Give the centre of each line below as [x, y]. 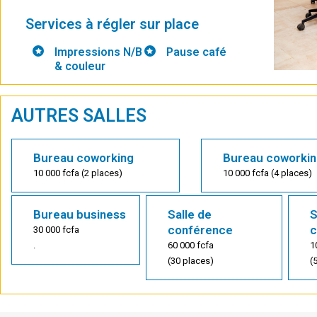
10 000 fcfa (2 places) [78, 173]
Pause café [196, 52]
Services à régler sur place [112, 24]
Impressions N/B [98, 52]
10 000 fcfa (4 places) [267, 173]
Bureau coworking [83, 158]
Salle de [189, 215]
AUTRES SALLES [79, 116]
